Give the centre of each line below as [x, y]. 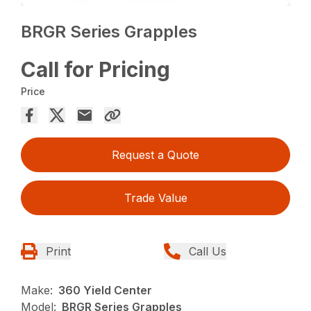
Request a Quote [155, 155]
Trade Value [155, 198]
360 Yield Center [106, 291]
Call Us [208, 252]
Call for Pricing [96, 70]
